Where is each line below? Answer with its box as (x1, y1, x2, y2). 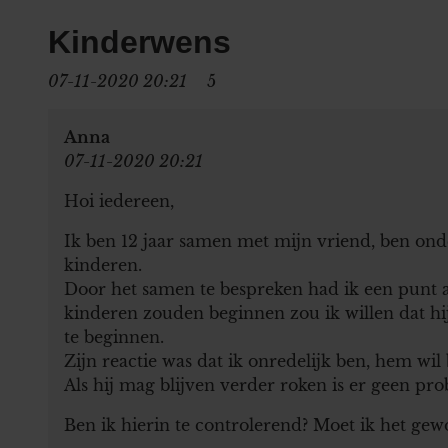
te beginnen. (64, 326, 164, 347)
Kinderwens (48, 23, 231, 60)
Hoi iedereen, (64, 190, 174, 211)
